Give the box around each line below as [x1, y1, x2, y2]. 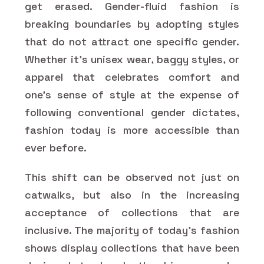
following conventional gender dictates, [25, 105, 239, 119]
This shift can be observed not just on [25, 170, 239, 184]
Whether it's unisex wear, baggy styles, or [25, 52, 239, 66]
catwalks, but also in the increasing [25, 187, 239, 202]
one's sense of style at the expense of [25, 87, 239, 101]
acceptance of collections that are [25, 205, 239, 219]
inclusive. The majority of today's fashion [25, 223, 239, 237]
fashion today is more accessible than [25, 123, 239, 137]
